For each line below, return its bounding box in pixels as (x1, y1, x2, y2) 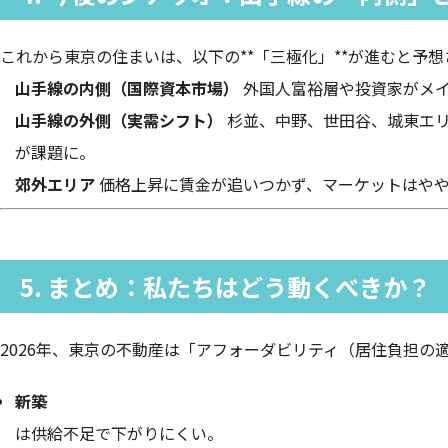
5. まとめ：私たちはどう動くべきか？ (20, 269, 431, 305)
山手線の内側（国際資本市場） (15, 76, 239, 101)
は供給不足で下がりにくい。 (15, 421, 223, 446)
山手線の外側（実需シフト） (15, 108, 223, 133)
